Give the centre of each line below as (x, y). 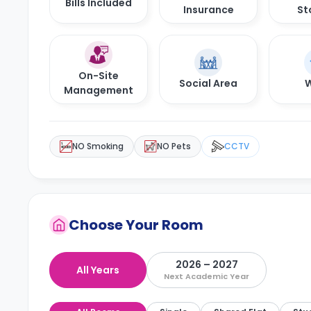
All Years (98, 270)
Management (99, 90)
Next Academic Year (207, 276)
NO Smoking (98, 146)
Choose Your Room (136, 225)
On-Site (99, 76)
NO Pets (174, 146)
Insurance (208, 10)
